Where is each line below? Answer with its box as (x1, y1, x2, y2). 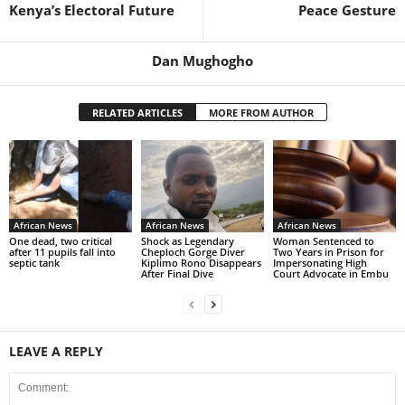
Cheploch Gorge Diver (140, 244, 245, 259)
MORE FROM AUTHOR (208, 105, 314, 119)
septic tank (9, 255, 60, 269)
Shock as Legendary (140, 233, 234, 248)
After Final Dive (140, 266, 213, 280)
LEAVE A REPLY (9, 342, 103, 360)
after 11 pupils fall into (9, 244, 116, 259)
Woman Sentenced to (272, 233, 374, 248)
